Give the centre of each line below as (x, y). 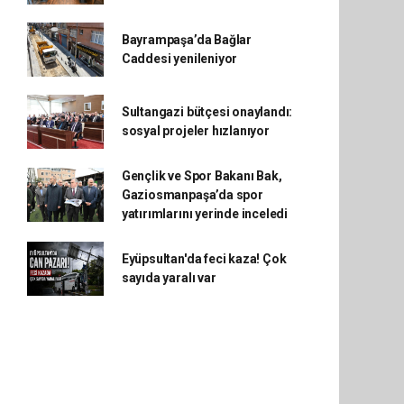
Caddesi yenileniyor (179, 58)
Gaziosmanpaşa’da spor (192, 194)
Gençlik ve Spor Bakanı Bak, (202, 175)
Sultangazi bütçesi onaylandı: (207, 111)
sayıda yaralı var (169, 277)
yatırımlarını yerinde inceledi (205, 213)
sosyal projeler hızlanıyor (195, 130)
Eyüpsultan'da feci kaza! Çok (204, 258)
